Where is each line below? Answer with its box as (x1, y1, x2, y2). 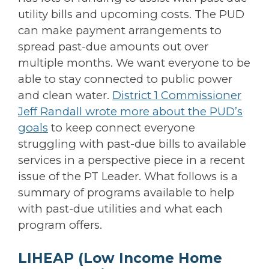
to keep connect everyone (48, 121, 195, 134)
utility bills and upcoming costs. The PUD (18, 7, 244, 21)
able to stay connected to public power (18, 72, 232, 86)
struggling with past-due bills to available (18, 137, 246, 151)
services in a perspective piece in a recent (18, 153, 245, 167)
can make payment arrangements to (18, 23, 222, 37)
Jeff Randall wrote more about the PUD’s (18, 104, 243, 118)
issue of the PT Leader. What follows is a (18, 169, 238, 183)
